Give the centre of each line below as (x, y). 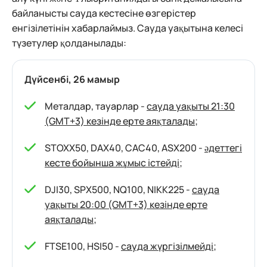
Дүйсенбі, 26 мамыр (72, 80)
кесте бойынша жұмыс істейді (112, 163)
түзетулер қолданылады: (69, 43)
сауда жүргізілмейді (167, 246)
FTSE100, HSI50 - (83, 246)
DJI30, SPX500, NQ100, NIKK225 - (118, 190)
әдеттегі (223, 148)
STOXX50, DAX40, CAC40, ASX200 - (125, 148)
